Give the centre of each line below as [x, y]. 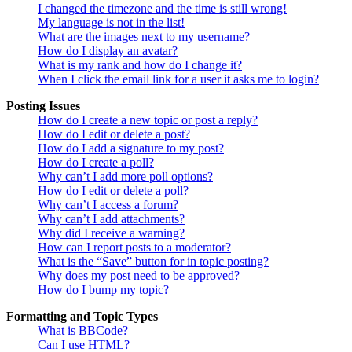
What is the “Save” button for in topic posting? [153, 262]
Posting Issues [43, 106]
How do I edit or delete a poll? [113, 191]
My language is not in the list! [111, 23]
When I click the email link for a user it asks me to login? [178, 79]
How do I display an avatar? [108, 51]
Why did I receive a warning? [111, 233]
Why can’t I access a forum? [108, 205]
